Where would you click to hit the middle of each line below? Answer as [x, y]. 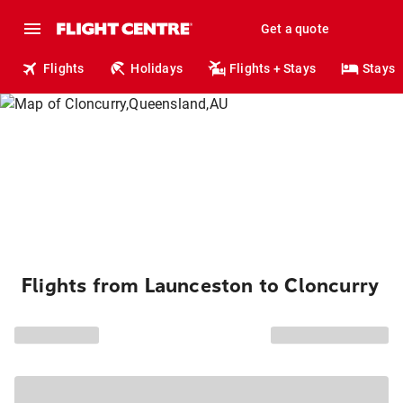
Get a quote [295, 29]
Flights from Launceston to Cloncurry [201, 286]
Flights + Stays [273, 68]
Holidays [157, 68]
